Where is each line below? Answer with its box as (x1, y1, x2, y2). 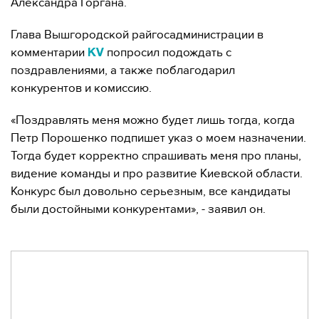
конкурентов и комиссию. (11, 81, 152, 95)
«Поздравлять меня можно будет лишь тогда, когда (11, 113, 295, 127)
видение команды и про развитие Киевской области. (11, 167, 303, 181)
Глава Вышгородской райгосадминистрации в (11, 28, 263, 42)
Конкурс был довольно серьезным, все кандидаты (11, 184, 291, 199)
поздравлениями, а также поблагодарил (11, 63, 235, 78)
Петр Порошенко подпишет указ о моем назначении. (11, 131, 306, 145)
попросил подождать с (104, 46, 231, 60)
